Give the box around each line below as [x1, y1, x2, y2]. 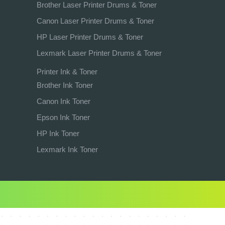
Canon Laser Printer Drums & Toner [37, 17, 154, 25]
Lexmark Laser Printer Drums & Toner [37, 49, 162, 57]
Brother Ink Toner [37, 81, 93, 89]
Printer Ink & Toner [37, 67, 97, 76]
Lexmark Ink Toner [37, 145, 98, 154]
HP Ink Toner [37, 129, 79, 138]
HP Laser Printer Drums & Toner [37, 33, 143, 41]
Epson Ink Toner [37, 113, 90, 122]
